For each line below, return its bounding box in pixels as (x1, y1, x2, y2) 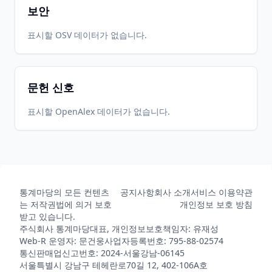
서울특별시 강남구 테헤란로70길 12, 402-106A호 (19, 259, 208, 271)
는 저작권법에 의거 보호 (19, 199, 112, 210)
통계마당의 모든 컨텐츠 (19, 186, 109, 198)
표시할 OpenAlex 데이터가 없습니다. (27, 106, 170, 117)
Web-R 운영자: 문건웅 (19, 235, 104, 246)
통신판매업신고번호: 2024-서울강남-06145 (19, 247, 185, 259)
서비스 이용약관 (191, 186, 253, 198)
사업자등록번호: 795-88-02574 (104, 235, 223, 246)
